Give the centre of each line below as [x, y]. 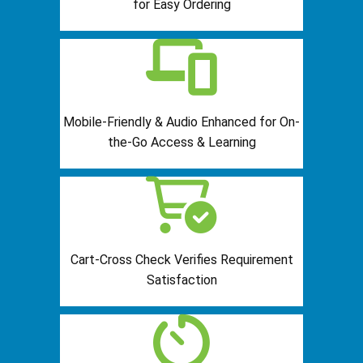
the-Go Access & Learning [181, 143]
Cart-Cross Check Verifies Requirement [181, 260]
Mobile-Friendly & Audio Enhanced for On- [181, 122]
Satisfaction [181, 280]
